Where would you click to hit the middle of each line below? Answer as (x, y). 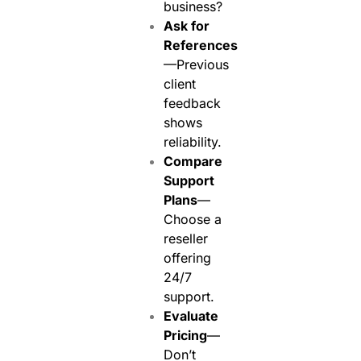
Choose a (192, 219)
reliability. (192, 141)
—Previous (196, 64)
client (179, 83)
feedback (192, 103)
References (200, 45)
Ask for (186, 25)
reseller (185, 238)
